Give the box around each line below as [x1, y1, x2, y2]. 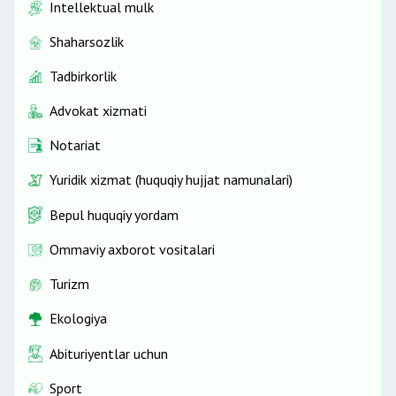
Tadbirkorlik [49, 67, 117, 86]
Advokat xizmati [49, 102, 147, 120]
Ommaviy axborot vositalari [49, 240, 215, 259]
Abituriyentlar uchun [49, 344, 168, 362]
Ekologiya [49, 309, 107, 328]
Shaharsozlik [49, 33, 124, 51]
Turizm [49, 275, 89, 293]
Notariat [49, 136, 101, 155]
